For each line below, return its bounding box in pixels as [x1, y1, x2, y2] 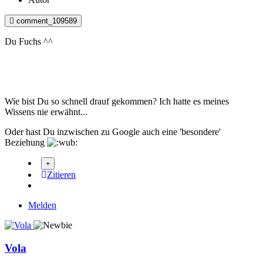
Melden [28, 200, 56, 210]
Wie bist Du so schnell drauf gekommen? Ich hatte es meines [5, 96, 229, 106]
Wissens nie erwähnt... [5, 106, 87, 117]
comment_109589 [16, 16, 77, 25]
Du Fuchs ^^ [5, 36, 53, 46]
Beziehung [5, 137, 47, 147]
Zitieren [47, 169, 76, 180]
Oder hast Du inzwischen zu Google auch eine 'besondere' [5, 126, 221, 137]
